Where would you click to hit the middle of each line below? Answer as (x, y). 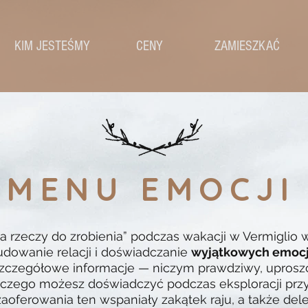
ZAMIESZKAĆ (247, 46)
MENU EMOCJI (151, 189)
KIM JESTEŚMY (52, 46)
